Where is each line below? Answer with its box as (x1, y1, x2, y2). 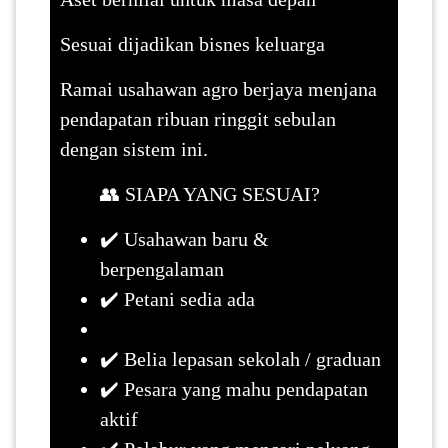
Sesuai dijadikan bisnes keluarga (59, 32, 325, 55)
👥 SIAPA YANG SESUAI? (99, 182, 320, 205)
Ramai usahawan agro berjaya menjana (59, 77, 377, 100)
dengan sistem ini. (59, 137, 208, 160)
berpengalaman (99, 257, 224, 280)
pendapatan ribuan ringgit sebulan (59, 107, 336, 130)
